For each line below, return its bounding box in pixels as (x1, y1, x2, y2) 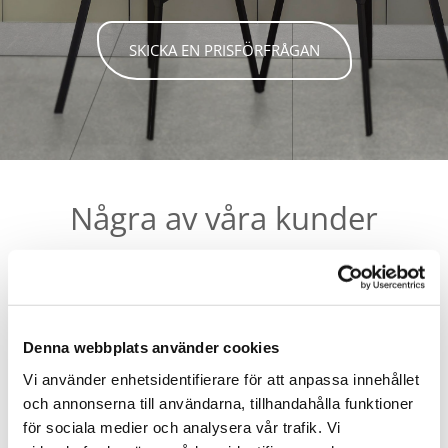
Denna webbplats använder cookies (23, 338, 279, 356)
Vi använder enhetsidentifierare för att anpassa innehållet (23, 370, 419, 388)
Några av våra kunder (70, 197, 378, 239)
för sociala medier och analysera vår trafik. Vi (23, 418, 341, 436)
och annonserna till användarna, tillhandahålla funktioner (23, 394, 414, 412)
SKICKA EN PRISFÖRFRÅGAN (128, 40, 320, 60)
